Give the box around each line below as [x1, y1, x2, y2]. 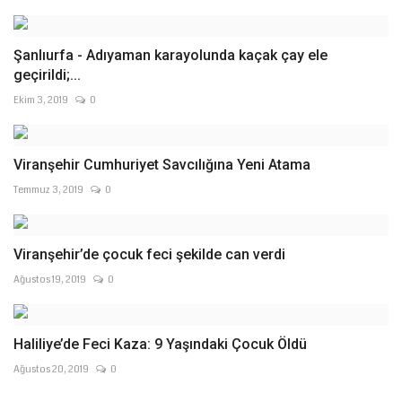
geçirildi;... [13, 66, 81, 83]
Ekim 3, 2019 [13, 93, 68, 107]
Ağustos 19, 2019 [13, 273, 86, 286]
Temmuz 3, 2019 [13, 183, 83, 197]
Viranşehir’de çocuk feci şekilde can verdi [13, 246, 285, 263]
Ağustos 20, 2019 [13, 363, 89, 376]
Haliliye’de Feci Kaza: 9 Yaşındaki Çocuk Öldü [13, 336, 307, 353]
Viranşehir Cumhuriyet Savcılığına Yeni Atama [13, 156, 310, 173]
